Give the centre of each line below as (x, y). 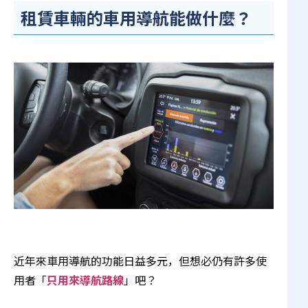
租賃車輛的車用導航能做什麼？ (136, 18)
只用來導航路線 (85, 279)
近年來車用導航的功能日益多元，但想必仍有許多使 (140, 260)
